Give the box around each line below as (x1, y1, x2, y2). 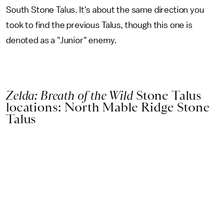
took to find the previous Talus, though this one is (6, 20, 192, 29)
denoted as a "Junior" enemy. (6, 35, 118, 45)
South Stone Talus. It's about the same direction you (6, 5, 204, 14)
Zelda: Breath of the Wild (6, 87, 136, 103)
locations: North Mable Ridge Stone (6, 99, 210, 114)
